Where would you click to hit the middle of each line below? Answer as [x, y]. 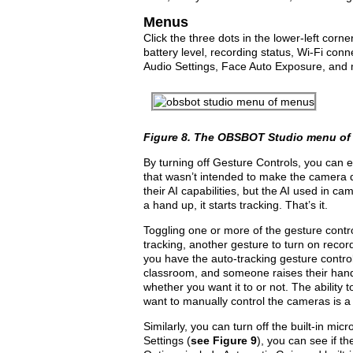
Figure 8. [169, 137]
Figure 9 [235, 340]
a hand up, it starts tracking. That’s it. [236, 205]
